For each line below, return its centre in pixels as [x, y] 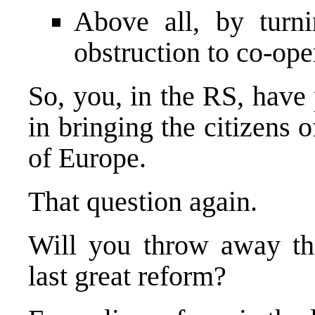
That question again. [143, 201]
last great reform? [127, 276]
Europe [99, 157]
